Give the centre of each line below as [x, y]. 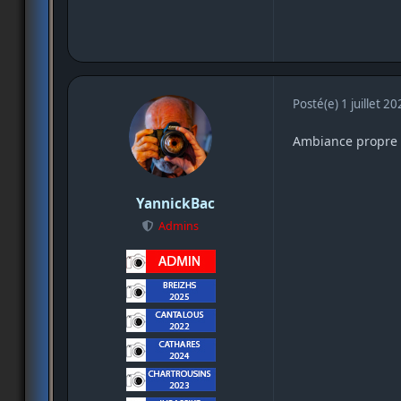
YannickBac [175, 203]
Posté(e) [317, 103]
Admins [179, 226]
